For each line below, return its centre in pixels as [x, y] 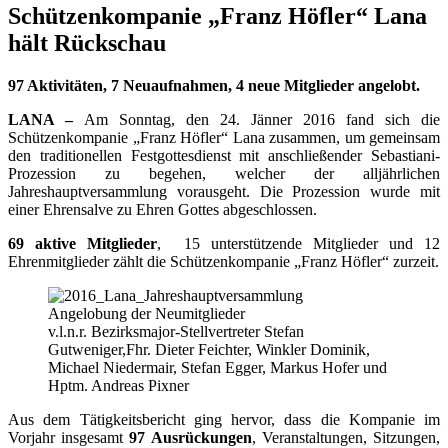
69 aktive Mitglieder [83, 243]
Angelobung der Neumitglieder [146, 313]
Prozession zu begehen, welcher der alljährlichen [224, 173]
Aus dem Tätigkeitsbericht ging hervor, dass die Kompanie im [224, 419]
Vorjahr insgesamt [69, 437]
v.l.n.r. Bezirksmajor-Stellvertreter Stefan [176, 331]
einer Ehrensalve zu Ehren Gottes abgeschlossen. [162, 209]
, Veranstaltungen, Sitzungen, [346, 437]
